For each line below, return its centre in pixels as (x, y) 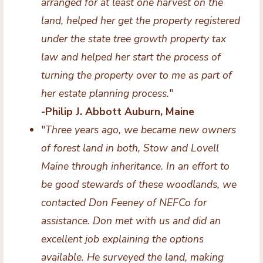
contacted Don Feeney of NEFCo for (124, 203)
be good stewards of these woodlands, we (139, 185)
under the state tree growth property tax (133, 39)
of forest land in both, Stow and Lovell (130, 148)
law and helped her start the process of (131, 57)
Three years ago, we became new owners (140, 130)
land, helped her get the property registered (140, 21)
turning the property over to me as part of (136, 75)
